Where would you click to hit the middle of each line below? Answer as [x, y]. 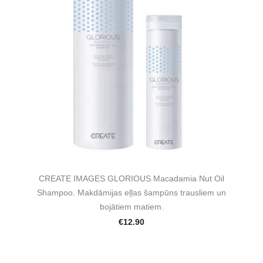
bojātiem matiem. [131, 207]
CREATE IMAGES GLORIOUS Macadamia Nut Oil [131, 179]
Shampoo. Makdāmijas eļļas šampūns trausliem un [131, 193]
